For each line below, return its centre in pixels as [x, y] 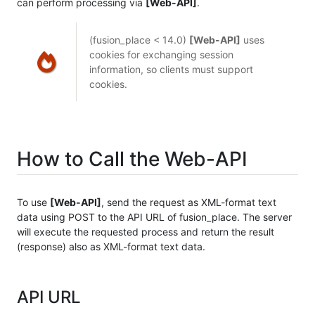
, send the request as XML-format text [189, 202]
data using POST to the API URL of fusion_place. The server [154, 217]
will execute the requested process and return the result [146, 231]
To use [33, 202]
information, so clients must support [171, 70]
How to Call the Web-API [132, 159]
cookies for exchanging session [161, 55]
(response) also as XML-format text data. [111, 246]
